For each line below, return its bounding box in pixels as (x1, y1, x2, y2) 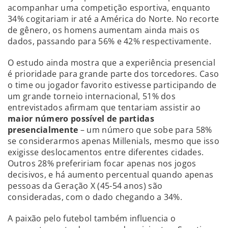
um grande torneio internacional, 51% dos (8, 90, 176, 102)
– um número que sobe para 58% (78, 124, 212, 135)
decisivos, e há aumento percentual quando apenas (8, 168, 214, 180)
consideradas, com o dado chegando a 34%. (8, 191, 182, 203)
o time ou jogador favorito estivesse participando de (8, 79, 217, 91)
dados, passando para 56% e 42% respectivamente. (8, 35, 212, 47)
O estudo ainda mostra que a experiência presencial (8, 56, 215, 68)
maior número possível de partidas (8, 112, 154, 124)
